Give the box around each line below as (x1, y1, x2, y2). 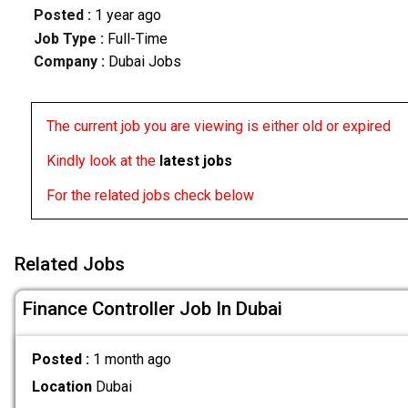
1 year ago (94, 6, 161, 25)
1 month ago (92, 350, 171, 368)
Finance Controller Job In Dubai (23, 298, 282, 321)
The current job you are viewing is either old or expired (46, 117, 391, 136)
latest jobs (158, 152, 232, 170)
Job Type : (33, 29, 107, 47)
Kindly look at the (46, 152, 159, 170)
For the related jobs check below (46, 187, 254, 205)
